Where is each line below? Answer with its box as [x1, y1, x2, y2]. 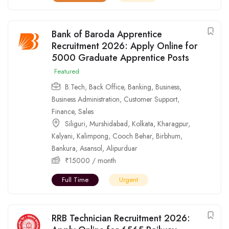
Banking [128, 81, 151, 92]
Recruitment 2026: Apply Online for [52, 39, 197, 53]
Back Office [89, 81, 124, 92]
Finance [52, 106, 74, 117]
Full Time [62, 174, 88, 185]
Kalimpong [77, 130, 108, 141]
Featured [54, 66, 79, 76]
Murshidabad [89, 118, 128, 129]
